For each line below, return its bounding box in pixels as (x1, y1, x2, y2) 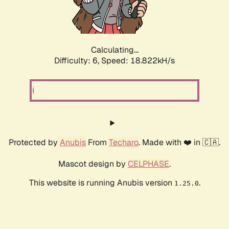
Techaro (109, 137, 139, 148)
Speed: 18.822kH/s (101, 55, 175, 66)
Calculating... (90, 44, 139, 56)
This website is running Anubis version (29, 177, 174, 189)
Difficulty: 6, (54, 55, 101, 66)
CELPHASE (128, 158, 169, 170)
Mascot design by (58, 158, 128, 170)
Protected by (9, 137, 60, 148)
